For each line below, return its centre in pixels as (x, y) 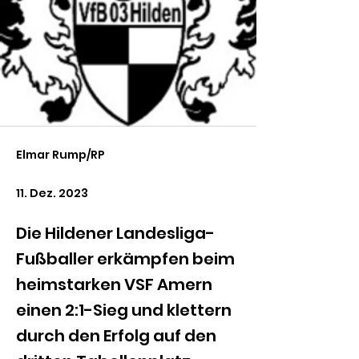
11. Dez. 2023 (52, 193)
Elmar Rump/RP (61, 155)
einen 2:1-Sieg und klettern (124, 310)
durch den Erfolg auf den (116, 336)
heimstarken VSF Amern (114, 284)
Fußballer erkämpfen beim (125, 259)
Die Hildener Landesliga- (115, 233)
